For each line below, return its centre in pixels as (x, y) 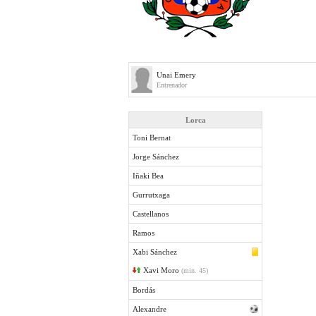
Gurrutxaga (151, 195)
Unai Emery (176, 75)
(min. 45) (195, 271)
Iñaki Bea (148, 176)
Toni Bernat (152, 138)
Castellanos (151, 214)
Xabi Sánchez (155, 252)
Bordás (144, 290)
